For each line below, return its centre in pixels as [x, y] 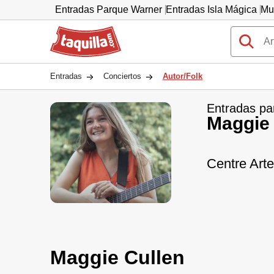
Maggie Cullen [117, 257]
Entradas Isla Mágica [211, 9]
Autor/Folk [183, 76]
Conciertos [122, 76]
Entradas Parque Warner [109, 9]
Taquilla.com [78, 31]
